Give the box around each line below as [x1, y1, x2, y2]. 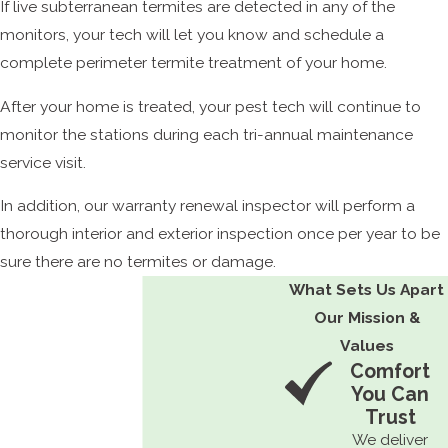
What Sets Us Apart [289, 280, 445, 300]
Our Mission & [313, 308, 420, 328]
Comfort [350, 360, 430, 384]
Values [339, 336, 394, 356]
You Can [351, 383, 429, 407]
